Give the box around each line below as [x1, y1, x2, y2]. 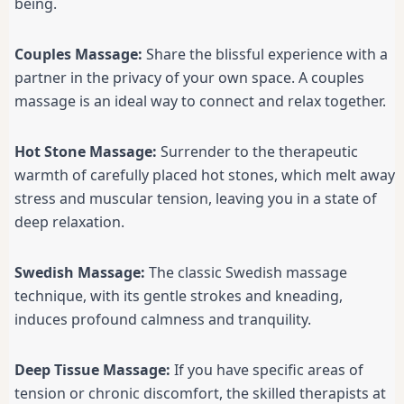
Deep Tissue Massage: [14, 360, 170, 381]
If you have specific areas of [170, 360, 363, 381]
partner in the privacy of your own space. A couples [14, 68, 364, 88]
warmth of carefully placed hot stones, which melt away [14, 165, 395, 186]
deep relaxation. [14, 212, 124, 233]
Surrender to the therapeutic [157, 142, 358, 162]
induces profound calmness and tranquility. [14, 309, 311, 330]
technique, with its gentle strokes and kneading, [14, 286, 343, 307]
